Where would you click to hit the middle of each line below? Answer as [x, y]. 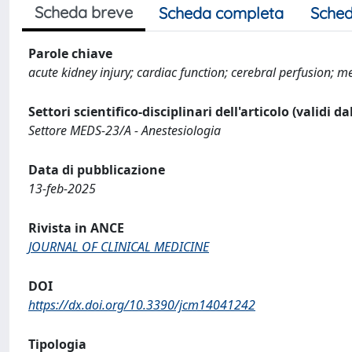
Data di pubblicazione [97, 170]
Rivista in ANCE [76, 228]
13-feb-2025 [62, 189]
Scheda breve [84, 12]
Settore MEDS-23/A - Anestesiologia [125, 130]
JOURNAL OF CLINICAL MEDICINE [119, 247]
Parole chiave [70, 53]
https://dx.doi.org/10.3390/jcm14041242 [142, 305]
